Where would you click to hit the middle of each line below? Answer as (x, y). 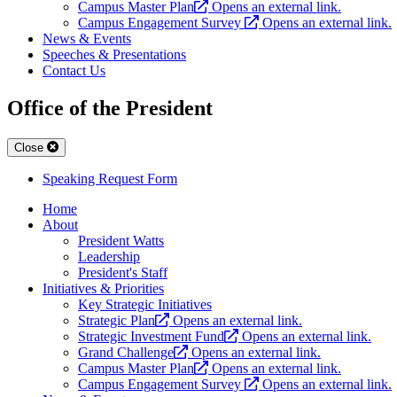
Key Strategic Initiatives (145, 305)
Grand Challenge (126, 353)
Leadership (109, 257)
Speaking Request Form (110, 179)
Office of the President (110, 109)
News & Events (87, 39)
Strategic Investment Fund (151, 337)
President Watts (121, 241)
